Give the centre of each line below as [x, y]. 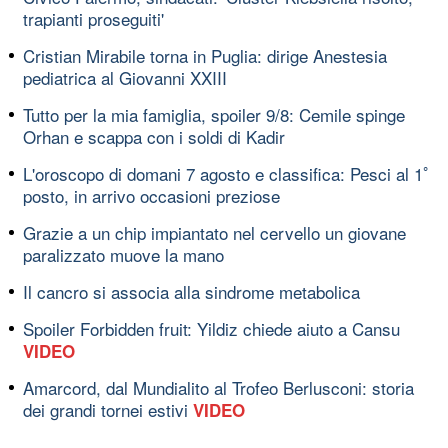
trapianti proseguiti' [93, 18]
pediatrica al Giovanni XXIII [125, 77]
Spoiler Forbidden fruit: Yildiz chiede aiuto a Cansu [211, 328]
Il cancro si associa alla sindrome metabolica [191, 291]
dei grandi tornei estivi [108, 409]
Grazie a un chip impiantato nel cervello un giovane [214, 232]
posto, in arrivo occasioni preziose [151, 195]
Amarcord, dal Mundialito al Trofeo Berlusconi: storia [218, 387]
